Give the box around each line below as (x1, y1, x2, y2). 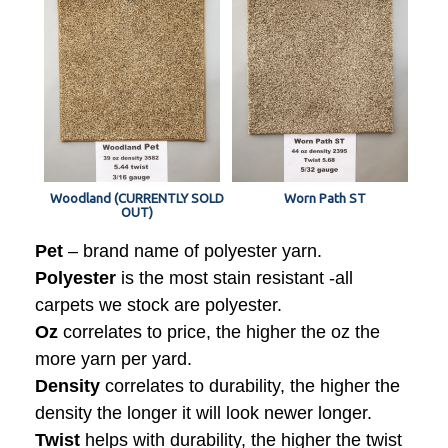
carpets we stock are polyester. (35, 294, 282, 315)
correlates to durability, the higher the (100, 375, 400, 396)
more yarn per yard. (35, 348, 192, 369)
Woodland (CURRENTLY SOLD (50, 190, 224, 205)
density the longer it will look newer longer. (35, 402, 372, 423)
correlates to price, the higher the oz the (58, 321, 380, 342)
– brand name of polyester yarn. (63, 240, 322, 261)
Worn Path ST (284, 190, 366, 205)
